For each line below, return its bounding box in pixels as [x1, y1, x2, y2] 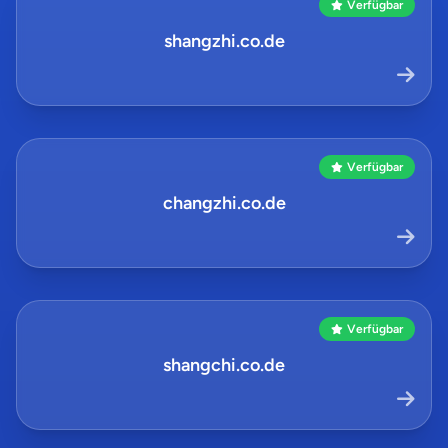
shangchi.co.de [163, 354, 285, 376]
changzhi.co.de [162, 192, 286, 214]
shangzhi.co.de [163, 30, 285, 52]
